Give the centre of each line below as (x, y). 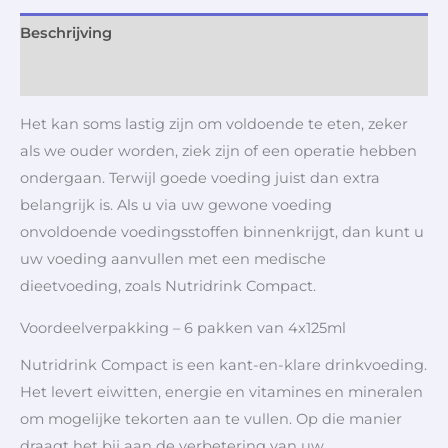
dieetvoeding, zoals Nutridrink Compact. (168, 285)
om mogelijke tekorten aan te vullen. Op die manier (211, 418)
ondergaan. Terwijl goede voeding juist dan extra (200, 177)
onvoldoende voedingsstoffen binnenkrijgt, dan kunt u (222, 231)
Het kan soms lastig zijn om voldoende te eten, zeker (214, 123)
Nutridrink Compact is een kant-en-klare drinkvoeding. (223, 364)
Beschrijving (66, 33)
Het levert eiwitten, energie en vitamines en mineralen (221, 391)
